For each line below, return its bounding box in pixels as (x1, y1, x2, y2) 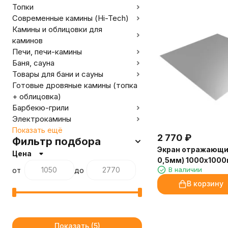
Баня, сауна (12, 58, 54, 68)
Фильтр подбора (12, 135, 101, 148)
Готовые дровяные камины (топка (12, 80, 137, 90)
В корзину (186, 179, 223, 188)
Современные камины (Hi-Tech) (12, 13, 129, 23)
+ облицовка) (12, 92, 61, 101)
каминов (12, 36, 43, 45)
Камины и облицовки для (12, 24, 102, 34)
